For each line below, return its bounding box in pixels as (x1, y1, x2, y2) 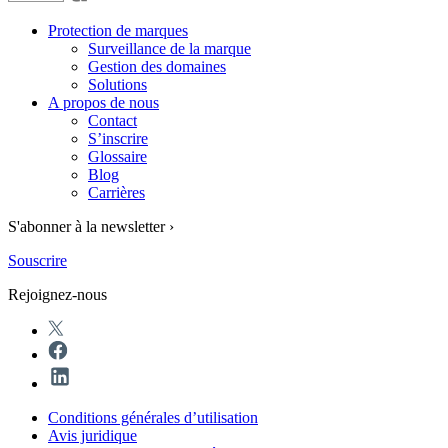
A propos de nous (48, 93, 159, 111)
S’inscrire (88, 129, 148, 147)
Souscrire (8, 251, 67, 269)
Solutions (88, 75, 147, 93)
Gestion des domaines (88, 57, 226, 75)
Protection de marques (48, 21, 188, 39)
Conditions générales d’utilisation (48, 408, 258, 426)
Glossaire (88, 147, 147, 165)
